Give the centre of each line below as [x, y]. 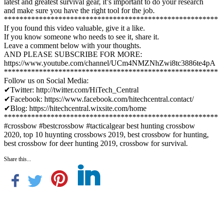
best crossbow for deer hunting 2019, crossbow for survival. [96, 143]
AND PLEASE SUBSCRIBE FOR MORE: [73, 54]
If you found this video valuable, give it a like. [74, 28]
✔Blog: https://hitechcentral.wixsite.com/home [75, 108]
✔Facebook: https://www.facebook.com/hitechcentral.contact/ [99, 99]
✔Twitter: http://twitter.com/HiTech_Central [71, 90]
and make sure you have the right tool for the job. [79, 10]
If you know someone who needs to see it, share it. [82, 36]
